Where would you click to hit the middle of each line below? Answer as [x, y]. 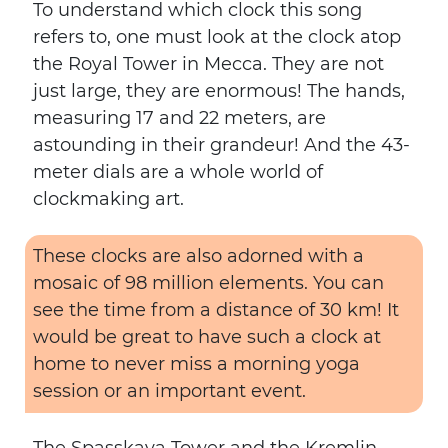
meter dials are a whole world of [178, 172]
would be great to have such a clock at [207, 337]
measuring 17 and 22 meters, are [179, 118]
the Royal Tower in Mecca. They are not [208, 64]
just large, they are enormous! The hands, [219, 91]
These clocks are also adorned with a [198, 256]
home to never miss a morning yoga [196, 364]
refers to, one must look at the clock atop [217, 37]
